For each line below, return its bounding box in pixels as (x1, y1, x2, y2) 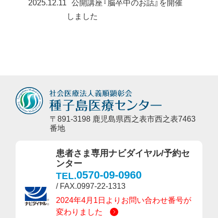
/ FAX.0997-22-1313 (56, 182, 126, 190)
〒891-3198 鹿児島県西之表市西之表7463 (50, 114, 196, 123)
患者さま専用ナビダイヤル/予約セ (56, 148, 190, 158)
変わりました (56, 207, 103, 216)
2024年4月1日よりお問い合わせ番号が (56, 196, 192, 204)
